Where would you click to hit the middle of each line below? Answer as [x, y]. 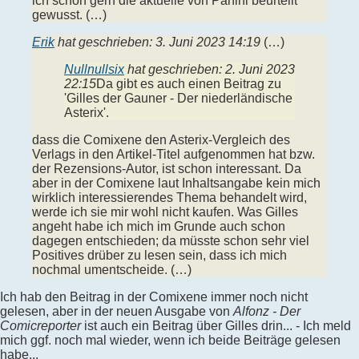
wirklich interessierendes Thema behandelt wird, [169, 198]
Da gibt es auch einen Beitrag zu [189, 84]
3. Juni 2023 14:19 [208, 42]
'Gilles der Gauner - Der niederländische [178, 99]
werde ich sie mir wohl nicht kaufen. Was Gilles [165, 212]
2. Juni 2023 [260, 70]
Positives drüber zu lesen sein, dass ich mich [159, 256]
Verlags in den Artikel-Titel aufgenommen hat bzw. [173, 155]
